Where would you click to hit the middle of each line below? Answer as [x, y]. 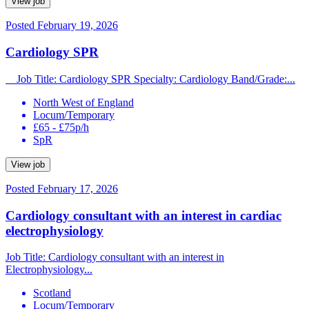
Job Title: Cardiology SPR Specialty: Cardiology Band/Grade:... [150, 79]
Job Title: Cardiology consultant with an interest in [115, 257]
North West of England [83, 102]
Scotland [52, 293]
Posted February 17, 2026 [62, 188]
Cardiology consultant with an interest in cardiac [143, 215]
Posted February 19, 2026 [62, 26]
